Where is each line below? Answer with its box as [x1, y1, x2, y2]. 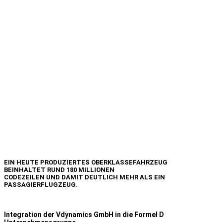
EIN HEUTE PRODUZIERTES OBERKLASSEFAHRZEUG [4, 159, 167, 166]
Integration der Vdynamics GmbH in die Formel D [4, 211, 164, 219]
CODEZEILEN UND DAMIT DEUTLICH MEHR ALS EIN [4, 173, 165, 181]
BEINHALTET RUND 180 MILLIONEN [4, 166, 114, 174]
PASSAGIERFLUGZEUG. [4, 181, 78, 189]
